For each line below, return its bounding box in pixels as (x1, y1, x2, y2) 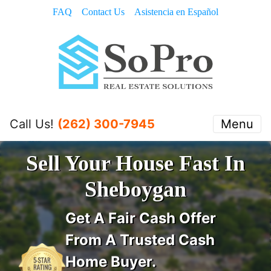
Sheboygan (85, 177, 186, 201)
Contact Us (82, 7, 125, 17)
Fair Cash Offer (108, 209, 217, 227)
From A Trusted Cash (65, 230, 215, 249)
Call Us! (10, 116, 57, 131)
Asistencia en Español (134, 7, 218, 17)
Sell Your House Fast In (26, 151, 245, 175)
